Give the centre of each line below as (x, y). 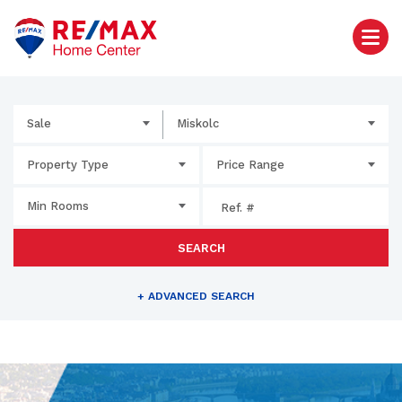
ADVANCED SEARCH (199, 296)
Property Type (68, 165)
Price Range (250, 165)
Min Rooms (58, 206)
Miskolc (197, 123)
